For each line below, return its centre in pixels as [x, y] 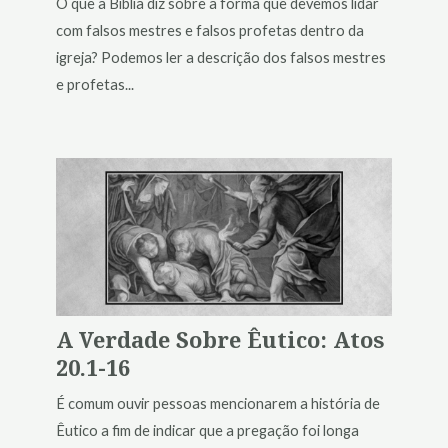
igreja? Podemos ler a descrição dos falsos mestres [220, 57]
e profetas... [94, 84]
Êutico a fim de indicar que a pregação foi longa [207, 430]
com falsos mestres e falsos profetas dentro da [209, 30]
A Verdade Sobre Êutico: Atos [219, 339]
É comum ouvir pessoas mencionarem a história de [217, 403]
